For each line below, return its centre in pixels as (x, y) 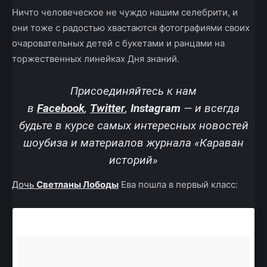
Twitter (108, 108)
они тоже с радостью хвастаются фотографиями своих (131, 27)
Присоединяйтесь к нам (133, 91)
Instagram (156, 108)
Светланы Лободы (77, 184)
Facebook (61, 108)
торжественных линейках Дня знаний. (96, 58)
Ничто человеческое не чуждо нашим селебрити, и (125, 12)
